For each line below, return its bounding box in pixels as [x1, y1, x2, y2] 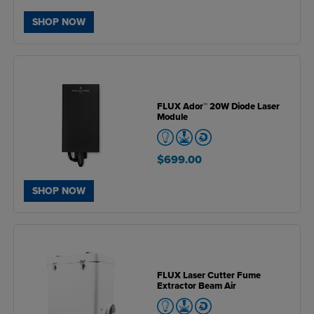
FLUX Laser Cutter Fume [157, 269, 261, 281]
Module [157, 111, 188, 123]
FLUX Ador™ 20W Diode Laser [157, 100, 280, 112]
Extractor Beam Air [157, 280, 236, 292]
